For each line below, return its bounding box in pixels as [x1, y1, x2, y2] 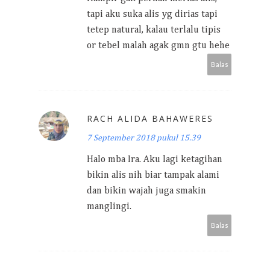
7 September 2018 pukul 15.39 [87, 133, 201, 142]
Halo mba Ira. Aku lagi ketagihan [87, 154, 222, 165]
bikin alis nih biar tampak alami [87, 170, 219, 180]
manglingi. [87, 201, 131, 212]
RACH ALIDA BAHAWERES [87, 112, 213, 124]
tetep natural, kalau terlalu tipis [87, 25, 221, 35]
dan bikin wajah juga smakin [87, 186, 206, 196]
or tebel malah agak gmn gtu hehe [87, 40, 230, 51]
